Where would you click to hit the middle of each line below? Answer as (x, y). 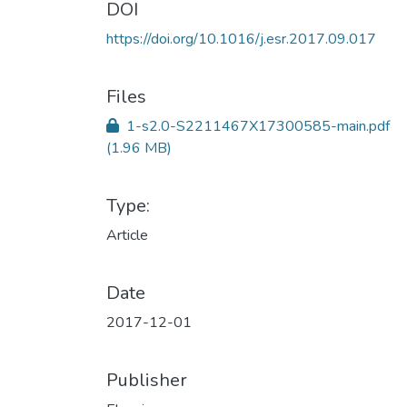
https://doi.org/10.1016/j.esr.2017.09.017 (241, 39)
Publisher (147, 380)
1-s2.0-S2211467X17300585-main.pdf (256, 126)
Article (127, 235)
